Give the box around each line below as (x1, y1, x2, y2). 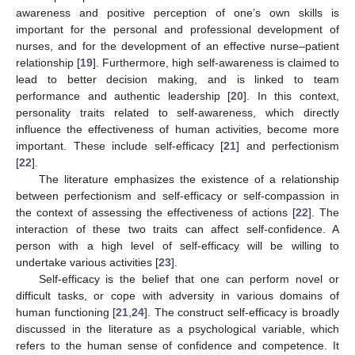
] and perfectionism (236, 139, 339, 152)
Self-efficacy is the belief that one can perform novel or (38, 272, 339, 285)
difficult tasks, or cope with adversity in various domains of (16, 288, 339, 302)
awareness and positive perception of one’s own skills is (16, 6, 339, 19)
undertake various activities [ (16, 255, 158, 269)
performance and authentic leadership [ (16, 89, 231, 102)
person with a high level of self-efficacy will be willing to (16, 239, 339, 252)
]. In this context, (243, 89, 340, 102)
